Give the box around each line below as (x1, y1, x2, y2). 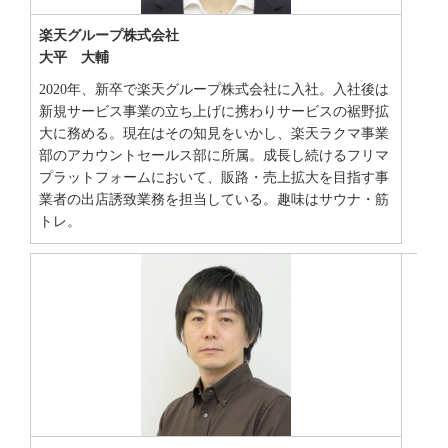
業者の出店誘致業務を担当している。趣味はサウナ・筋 (38, 192, 389, 208)
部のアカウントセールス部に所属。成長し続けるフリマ (38, 148, 389, 164)
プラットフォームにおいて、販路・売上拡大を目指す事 (38, 170, 389, 186)
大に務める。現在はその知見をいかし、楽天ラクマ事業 (38, 126, 389, 142)
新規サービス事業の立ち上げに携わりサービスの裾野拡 (38, 104, 389, 120)
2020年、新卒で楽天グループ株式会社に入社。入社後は (38, 82, 389, 98)
